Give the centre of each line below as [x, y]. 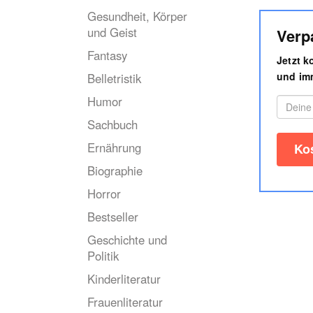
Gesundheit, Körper [137, 16]
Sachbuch [112, 124]
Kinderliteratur [124, 279]
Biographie [115, 170]
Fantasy [107, 55]
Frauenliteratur [125, 302]
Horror [104, 194]
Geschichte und [127, 240]
